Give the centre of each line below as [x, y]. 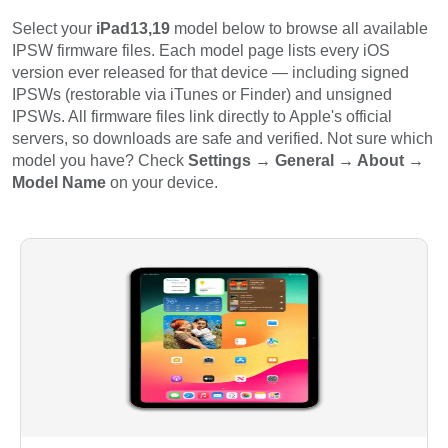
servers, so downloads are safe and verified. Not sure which [222, 139]
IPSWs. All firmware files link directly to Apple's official [202, 117]
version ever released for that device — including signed [210, 73]
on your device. [162, 183]
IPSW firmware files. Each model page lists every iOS [201, 51]
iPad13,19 [133, 29]
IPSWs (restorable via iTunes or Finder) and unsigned [202, 95]
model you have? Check [100, 161]
